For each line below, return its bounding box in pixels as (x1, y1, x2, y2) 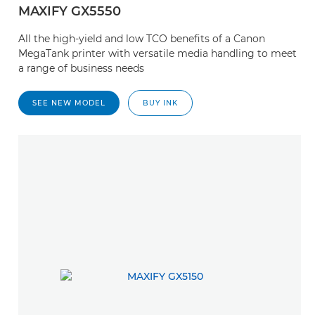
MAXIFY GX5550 (18, 4, 121, 19)
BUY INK (143, 98, 178, 108)
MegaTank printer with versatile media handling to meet (18, 47, 297, 60)
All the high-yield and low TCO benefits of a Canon (18, 32, 265, 45)
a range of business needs (18, 62, 144, 75)
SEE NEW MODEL (32, 98, 105, 108)
